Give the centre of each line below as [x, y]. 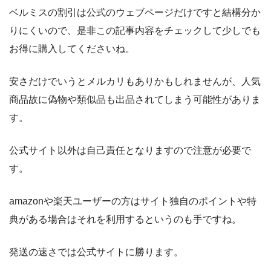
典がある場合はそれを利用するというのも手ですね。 [125, 219]
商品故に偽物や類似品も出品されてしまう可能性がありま [135, 99]
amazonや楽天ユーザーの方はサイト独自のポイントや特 [133, 201]
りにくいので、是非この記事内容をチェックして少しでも [135, 30]
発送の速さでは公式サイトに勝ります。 [96, 252]
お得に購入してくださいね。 [72, 48]
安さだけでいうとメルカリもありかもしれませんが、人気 [135, 81]
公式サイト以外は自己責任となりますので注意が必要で [130, 150]
